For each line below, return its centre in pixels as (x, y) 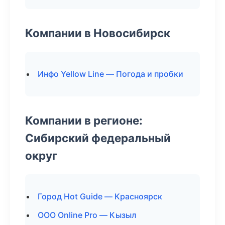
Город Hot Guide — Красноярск (100, 196)
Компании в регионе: (84, 120)
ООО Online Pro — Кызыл (87, 215)
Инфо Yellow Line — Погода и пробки (110, 74)
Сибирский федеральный (98, 138)
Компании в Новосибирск (98, 33)
